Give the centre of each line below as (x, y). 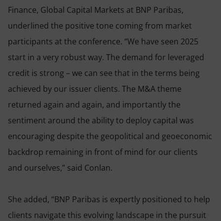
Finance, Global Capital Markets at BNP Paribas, (96, 10)
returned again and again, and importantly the (94, 104)
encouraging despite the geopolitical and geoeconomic (110, 136)
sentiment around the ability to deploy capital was (101, 120)
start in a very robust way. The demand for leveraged (106, 57)
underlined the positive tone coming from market (100, 25)
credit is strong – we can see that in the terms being (104, 73)
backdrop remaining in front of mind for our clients (103, 152)
